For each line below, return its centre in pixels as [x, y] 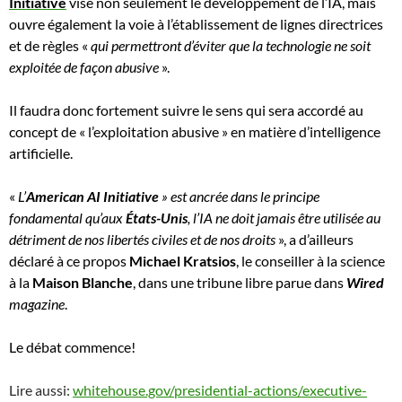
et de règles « [48, 45]
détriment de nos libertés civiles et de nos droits [142, 239]
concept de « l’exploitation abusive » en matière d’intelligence [195, 131]
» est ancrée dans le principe [239, 196]
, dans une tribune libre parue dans [240, 282]
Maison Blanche [83, 282]
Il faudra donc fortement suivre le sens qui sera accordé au [186, 109]
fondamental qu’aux [67, 217]
